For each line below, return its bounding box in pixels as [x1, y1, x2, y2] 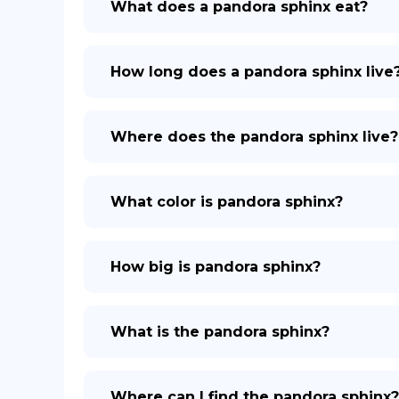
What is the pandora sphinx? [110, 323, 330, 340]
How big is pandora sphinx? [110, 258, 321, 275]
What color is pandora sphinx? [110, 193, 343, 210]
